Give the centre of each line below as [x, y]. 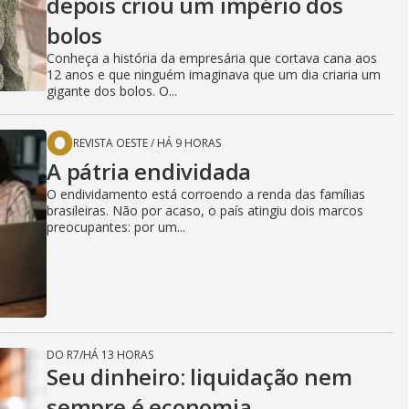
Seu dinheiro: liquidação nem [199, 377]
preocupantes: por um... [116, 227]
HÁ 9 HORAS [189, 143]
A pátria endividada [149, 171]
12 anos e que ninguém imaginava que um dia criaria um [214, 74]
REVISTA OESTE [110, 143]
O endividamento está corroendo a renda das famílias [206, 194]
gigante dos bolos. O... [112, 91]
